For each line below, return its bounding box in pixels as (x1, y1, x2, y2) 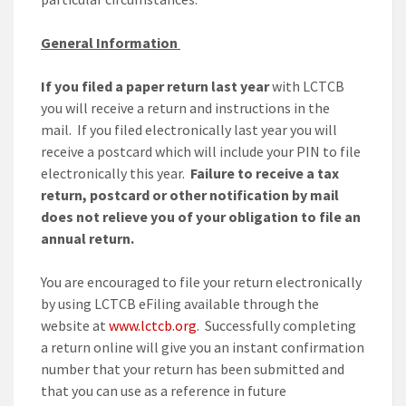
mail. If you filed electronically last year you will (41, 121, 337, 140)
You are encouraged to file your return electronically (41, 273, 362, 292)
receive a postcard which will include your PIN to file (41, 142, 361, 161)
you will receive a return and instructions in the (41, 99, 330, 118)
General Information (41, 34, 178, 53)
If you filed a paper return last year (41, 77, 269, 96)
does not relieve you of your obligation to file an (41, 208, 361, 227)
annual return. (41, 229, 134, 248)
